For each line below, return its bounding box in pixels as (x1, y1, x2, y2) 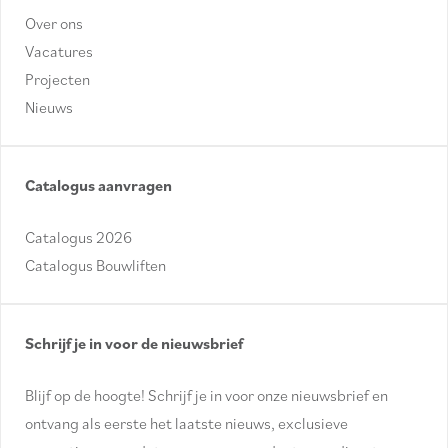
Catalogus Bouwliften (25, 255, 166, 276)
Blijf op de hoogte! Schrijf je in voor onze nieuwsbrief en (25, 385, 388, 406)
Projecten (25, 69, 90, 90)
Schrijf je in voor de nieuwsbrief (25, 333, 243, 354)
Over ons (25, 13, 83, 34)
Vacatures (25, 41, 93, 62)
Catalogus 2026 (25, 227, 132, 248)
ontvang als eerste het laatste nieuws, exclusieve (25, 413, 348, 434)
